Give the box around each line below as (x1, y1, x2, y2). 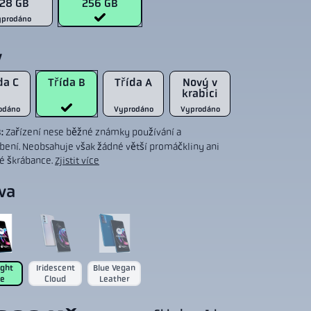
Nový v (183, 76, 217, 89)
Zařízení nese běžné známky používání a (6, 126, 181, 137)
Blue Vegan (93, 263, 135, 273)
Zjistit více (55, 155, 99, 166)
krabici (182, 87, 218, 100)
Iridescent (35, 263, 75, 273)
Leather (99, 274, 130, 284)
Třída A (115, 76, 152, 89)
